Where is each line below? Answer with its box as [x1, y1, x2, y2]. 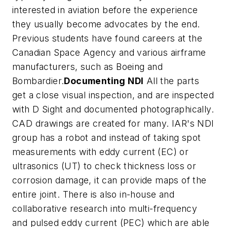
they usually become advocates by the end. [12, 19, 200, 30]
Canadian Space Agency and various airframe [12, 47, 206, 58]
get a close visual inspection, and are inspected [12, 90, 214, 101]
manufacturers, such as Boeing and [12, 61, 163, 72]
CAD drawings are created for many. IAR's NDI [12, 118, 214, 129]
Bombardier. [12, 75, 64, 87]
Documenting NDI [64, 75, 144, 87]
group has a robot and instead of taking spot [12, 132, 201, 143]
